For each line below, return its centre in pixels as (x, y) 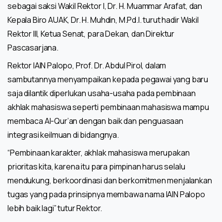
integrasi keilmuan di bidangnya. (63, 135)
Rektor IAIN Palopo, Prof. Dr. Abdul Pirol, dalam (87, 65)
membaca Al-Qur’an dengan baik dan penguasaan (95, 121)
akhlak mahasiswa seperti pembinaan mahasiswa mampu (108, 107)
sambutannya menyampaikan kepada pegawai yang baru (108, 79)
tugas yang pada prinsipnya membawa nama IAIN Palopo (106, 194)
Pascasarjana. (33, 47)
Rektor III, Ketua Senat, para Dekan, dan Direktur (91, 33)
